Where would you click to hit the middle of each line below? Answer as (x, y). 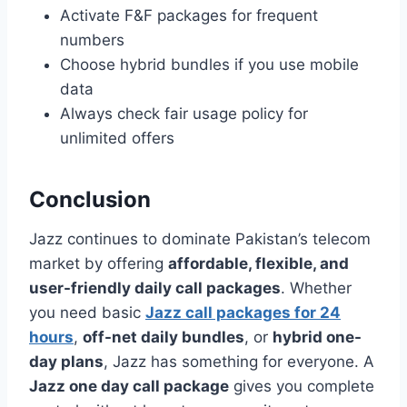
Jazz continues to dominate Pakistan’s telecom (200, 238)
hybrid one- (317, 337)
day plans (66, 361)
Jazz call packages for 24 (243, 312)
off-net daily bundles (164, 337)
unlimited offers (117, 138)
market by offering (99, 263)
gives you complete (302, 386)
